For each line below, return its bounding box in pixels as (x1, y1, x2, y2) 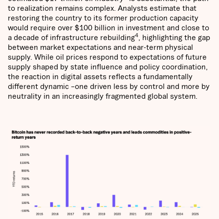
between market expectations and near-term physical (8, 43, 193, 52)
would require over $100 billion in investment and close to (8, 23, 209, 32)
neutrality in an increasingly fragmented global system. (8, 91, 197, 101)
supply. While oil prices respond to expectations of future (8, 52, 207, 62)
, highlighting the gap (138, 33, 210, 42)
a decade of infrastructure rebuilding (8, 33, 135, 42)
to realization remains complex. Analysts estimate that (8, 3, 197, 13)
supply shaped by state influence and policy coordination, (8, 62, 208, 71)
